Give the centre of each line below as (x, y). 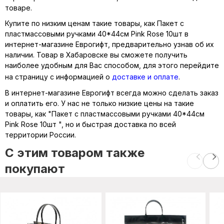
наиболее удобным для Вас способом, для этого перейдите (112, 65)
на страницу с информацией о (58, 77)
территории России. (40, 135)
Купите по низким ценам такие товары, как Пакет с (94, 23)
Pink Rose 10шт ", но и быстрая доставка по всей (90, 124)
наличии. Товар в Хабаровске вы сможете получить (96, 55)
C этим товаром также (75, 153)
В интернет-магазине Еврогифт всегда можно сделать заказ (112, 93)
